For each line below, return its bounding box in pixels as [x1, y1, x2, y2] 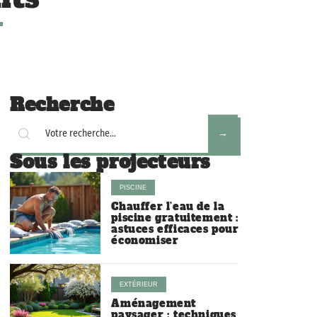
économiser [111, 233, 179, 248]
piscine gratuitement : [111, 210, 239, 225]
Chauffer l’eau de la [111, 199, 225, 214]
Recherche [10, 92, 115, 117]
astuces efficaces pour [111, 221, 239, 236]
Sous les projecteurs [10, 149, 210, 175]
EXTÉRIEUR [120, 281, 158, 289]
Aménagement [111, 296, 196, 311]
